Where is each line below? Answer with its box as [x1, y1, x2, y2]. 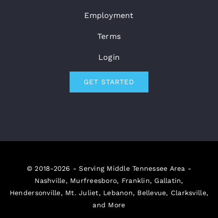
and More [92, 200, 126, 209]
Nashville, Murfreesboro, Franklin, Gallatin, [35, 176, 183, 184]
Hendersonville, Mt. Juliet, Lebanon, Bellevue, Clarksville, [9, 188, 209, 197]
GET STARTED [84, 77, 134, 86]
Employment [84, 10, 134, 20]
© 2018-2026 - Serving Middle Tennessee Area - [26, 164, 192, 172]
